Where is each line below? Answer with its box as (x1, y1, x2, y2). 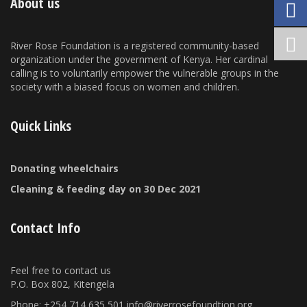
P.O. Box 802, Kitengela (10, 278, 114, 291)
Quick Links (10, 116, 71, 136)
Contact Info (10, 219, 80, 238)
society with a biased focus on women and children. (10, 80, 239, 94)
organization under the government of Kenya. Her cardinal (10, 53, 268, 66)
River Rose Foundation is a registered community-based (10, 39, 259, 53)
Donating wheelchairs (10, 162, 119, 175)
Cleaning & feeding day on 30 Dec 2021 (10, 182, 201, 196)
